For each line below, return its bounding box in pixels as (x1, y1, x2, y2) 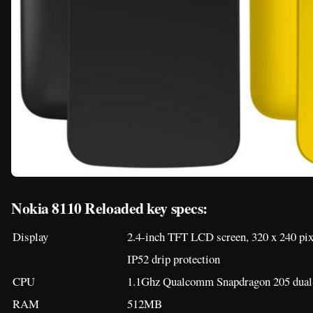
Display (13, 228, 48, 245)
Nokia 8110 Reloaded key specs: (11, 196, 208, 219)
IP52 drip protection (127, 250, 220, 267)
